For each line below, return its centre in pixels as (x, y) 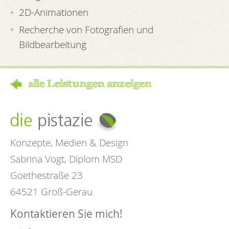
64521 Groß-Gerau (51, 191)
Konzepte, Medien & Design (69, 142)
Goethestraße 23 (47, 175)
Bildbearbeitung (53, 44)
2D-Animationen (54, 12)
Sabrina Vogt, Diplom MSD (66, 158)
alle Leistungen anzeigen (90, 84)
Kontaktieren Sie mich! (66, 214)
